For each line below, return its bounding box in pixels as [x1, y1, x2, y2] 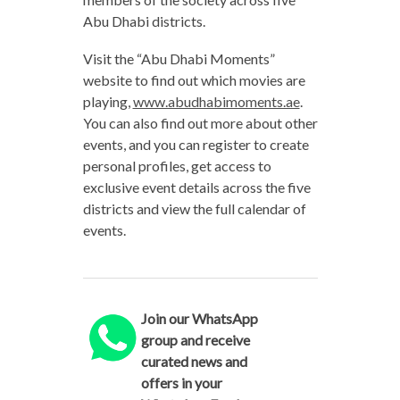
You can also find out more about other [82, 113, 318, 131]
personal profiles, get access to [82, 156, 271, 174]
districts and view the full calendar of [82, 199, 306, 217]
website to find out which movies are [82, 71, 305, 88]
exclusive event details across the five [82, 178, 311, 196]
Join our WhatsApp [141, 309, 259, 327]
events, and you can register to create [82, 135, 309, 153]
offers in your [141, 373, 223, 391]
